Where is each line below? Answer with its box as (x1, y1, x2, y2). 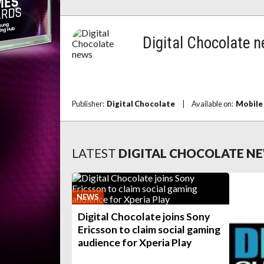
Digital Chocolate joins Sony (78, 210, 210, 223)
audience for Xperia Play (78, 236, 192, 249)
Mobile (236, 99, 263, 108)
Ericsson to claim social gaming (78, 223, 220, 236)
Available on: (192, 99, 236, 108)
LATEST (72, 146, 116, 160)
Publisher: (72, 99, 107, 108)
